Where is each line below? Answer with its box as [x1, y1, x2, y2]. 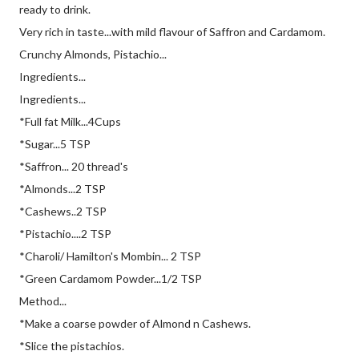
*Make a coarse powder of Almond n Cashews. [19, 316, 251, 330]
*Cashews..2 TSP [19, 204, 107, 218]
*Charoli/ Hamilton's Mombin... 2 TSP [19, 248, 201, 263]
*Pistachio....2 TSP [19, 226, 111, 240]
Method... [19, 293, 67, 308]
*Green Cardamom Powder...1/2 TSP [19, 271, 202, 285]
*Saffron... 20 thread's [19, 159, 128, 173]
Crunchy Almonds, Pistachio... [19, 46, 167, 61]
